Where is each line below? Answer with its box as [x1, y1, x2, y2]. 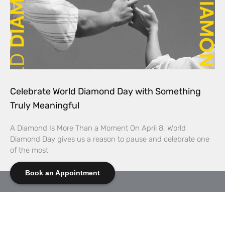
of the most [10, 146, 48, 155]
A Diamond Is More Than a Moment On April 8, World [10, 124, 186, 133]
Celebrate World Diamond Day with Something [10, 86, 201, 97]
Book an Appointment [25, 169, 100, 177]
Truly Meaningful [10, 100, 79, 111]
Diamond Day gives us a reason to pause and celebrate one [10, 135, 209, 144]
